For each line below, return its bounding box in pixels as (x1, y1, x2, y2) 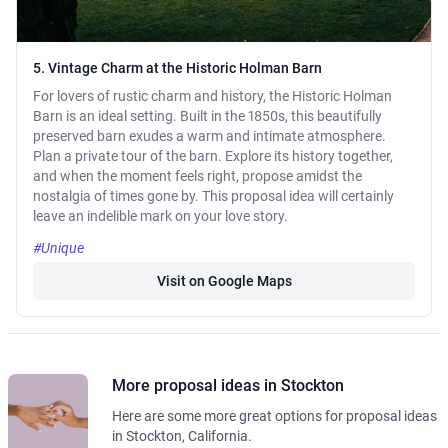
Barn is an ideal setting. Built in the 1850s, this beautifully (33, 108, 382, 125)
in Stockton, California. (112, 428, 252, 445)
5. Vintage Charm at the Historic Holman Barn (33, 60, 322, 77)
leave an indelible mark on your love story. (33, 208, 288, 225)
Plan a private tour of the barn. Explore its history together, (33, 148, 393, 165)
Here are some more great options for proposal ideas (112, 408, 437, 425)
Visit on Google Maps (156, 273, 292, 290)
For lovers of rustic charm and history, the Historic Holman (33, 88, 392, 105)
